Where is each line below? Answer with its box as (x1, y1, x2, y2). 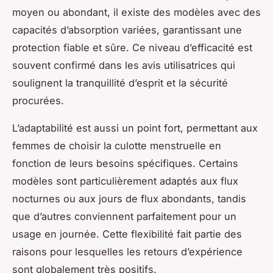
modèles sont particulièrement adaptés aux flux (12, 175, 238, 188)
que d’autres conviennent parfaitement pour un (12, 210, 236, 223)
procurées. (12, 94, 64, 107)
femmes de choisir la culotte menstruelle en (12, 140, 221, 152)
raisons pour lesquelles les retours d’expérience (12, 246, 243, 258)
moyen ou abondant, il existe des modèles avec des (12, 6, 261, 19)
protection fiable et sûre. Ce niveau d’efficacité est (12, 41, 252, 54)
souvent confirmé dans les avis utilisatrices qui (12, 59, 235, 72)
